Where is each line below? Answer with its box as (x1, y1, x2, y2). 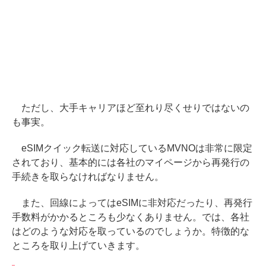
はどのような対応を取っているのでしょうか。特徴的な (12, 226, 249, 237)
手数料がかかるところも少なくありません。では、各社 (12, 212, 249, 223)
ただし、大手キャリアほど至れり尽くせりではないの (12, 103, 249, 113)
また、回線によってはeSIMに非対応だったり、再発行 (12, 198, 252, 208)
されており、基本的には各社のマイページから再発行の (12, 157, 249, 168)
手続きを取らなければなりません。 (12, 172, 164, 182)
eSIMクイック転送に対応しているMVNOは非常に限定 (12, 143, 252, 154)
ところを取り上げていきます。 (12, 240, 145, 251)
